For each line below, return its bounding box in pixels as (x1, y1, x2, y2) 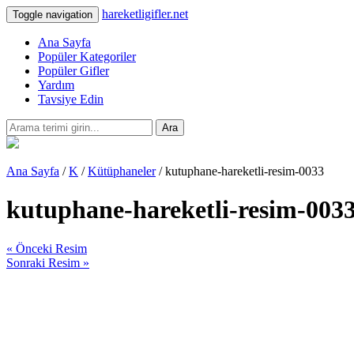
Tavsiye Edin (38, 92, 104, 106)
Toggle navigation (13, 9, 92, 21)
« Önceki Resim (6, 241, 87, 255)
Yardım (38, 78, 74, 92)
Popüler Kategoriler (38, 50, 136, 63)
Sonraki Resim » (6, 255, 89, 269)
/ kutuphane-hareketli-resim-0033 (156, 164, 324, 178)
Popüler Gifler (38, 64, 109, 77)
